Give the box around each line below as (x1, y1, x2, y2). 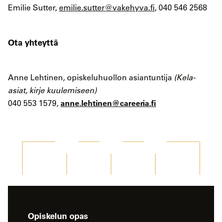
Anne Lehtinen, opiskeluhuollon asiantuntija (8, 72, 174, 83)
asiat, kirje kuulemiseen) (8, 85, 97, 96)
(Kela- (174, 72, 195, 83)
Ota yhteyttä (8, 37, 58, 48)
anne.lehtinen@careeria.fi (60, 98, 156, 109)
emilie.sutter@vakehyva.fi (59, 2, 155, 13)
